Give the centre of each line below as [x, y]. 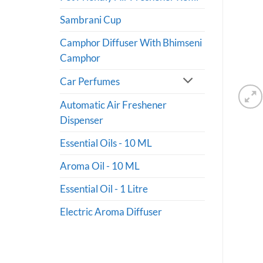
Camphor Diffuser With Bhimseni [131, 43]
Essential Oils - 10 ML [106, 143]
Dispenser [82, 120]
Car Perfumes [90, 81]
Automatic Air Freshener [113, 105]
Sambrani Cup [90, 20]
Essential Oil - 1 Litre [104, 189]
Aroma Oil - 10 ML [100, 166]
